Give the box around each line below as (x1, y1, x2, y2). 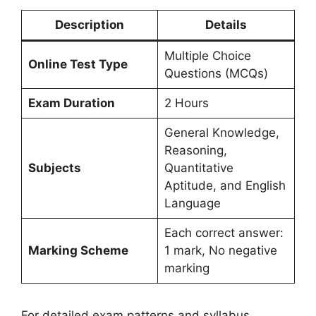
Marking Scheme (28, 243, 128, 257)
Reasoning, (164, 142, 227, 157)
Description (55, 17, 124, 32)
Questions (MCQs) (164, 66, 268, 80)
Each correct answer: (164, 225, 284, 240)
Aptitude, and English (164, 178, 286, 193)
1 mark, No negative (164, 243, 277, 257)
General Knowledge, (164, 125, 279, 140)
